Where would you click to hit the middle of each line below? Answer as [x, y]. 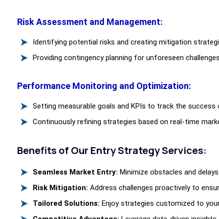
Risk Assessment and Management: [90, 22]
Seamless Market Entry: [75, 172]
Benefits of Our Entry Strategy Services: [112, 151]
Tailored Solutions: [66, 204]
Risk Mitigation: [60, 188]
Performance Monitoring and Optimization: [104, 86]
